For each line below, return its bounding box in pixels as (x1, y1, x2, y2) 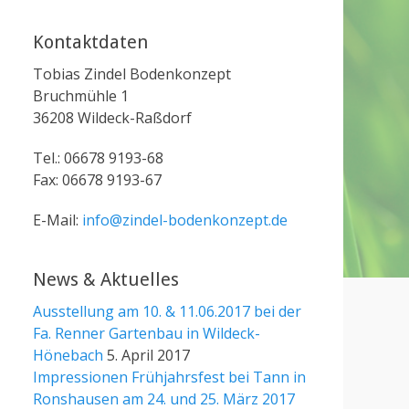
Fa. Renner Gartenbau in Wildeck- (33, 323, 260, 343)
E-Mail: (33, 210, 82, 230)
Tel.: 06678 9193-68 (33, 148, 163, 168)
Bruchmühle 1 (33, 86, 129, 106)
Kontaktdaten (33, 31, 148, 53)
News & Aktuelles (33, 268, 179, 290)
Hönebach (33, 345, 103, 365)
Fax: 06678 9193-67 (33, 170, 162, 190)
